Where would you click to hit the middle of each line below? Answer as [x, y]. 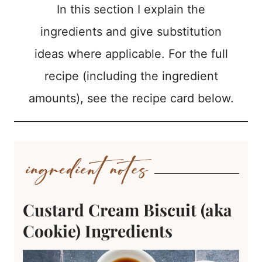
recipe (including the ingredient [131, 76]
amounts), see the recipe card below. [131, 99]
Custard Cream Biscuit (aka [127, 209]
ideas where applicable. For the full [131, 54]
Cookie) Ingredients [98, 230]
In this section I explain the [131, 10]
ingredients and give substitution [131, 32]
